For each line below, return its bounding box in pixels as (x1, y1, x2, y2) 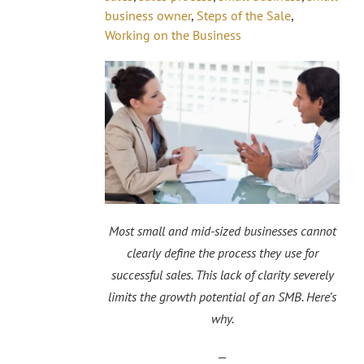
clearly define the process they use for (126, 245, 318, 262)
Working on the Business (105, 26, 241, 43)
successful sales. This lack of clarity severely (110, 266, 334, 284)
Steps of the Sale (197, 6, 291, 24)
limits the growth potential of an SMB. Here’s (108, 288, 336, 305)
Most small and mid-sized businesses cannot (108, 223, 336, 240)
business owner (105, 6, 191, 24)
